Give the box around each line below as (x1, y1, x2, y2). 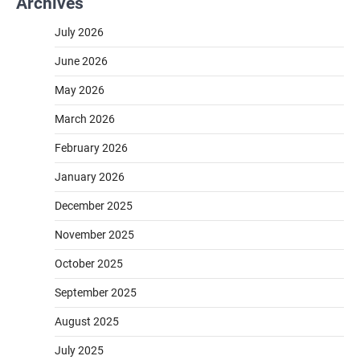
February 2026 (55, 141, 128, 155)
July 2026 (55, 26, 104, 39)
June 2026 (55, 55, 108, 68)
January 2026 (55, 170, 125, 184)
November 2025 (55, 228, 134, 242)
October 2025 (55, 257, 123, 271)
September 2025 (55, 286, 137, 300)
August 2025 (55, 315, 119, 329)
